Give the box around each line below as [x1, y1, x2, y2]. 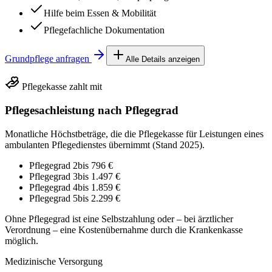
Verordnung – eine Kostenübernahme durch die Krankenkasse [5, 224, 243, 235]
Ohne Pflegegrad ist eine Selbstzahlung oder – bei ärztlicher [5, 213, 233, 224]
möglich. [5, 235, 38, 246]
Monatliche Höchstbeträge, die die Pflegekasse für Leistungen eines [5, 128, 263, 139]
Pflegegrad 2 [29, 160, 78, 171]
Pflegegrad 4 [29, 182, 78, 192]
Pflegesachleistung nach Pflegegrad [5, 103, 178, 117]
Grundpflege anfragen [5, 53, 89, 64]
